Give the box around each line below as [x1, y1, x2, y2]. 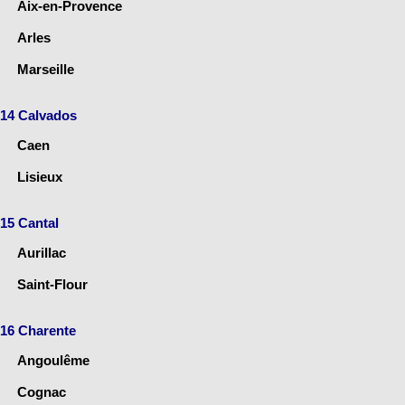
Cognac [17, 384, 66, 400]
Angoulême [17, 353, 89, 369]
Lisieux [17, 169, 62, 185]
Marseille [17, 61, 74, 78]
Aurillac [17, 245, 66, 261]
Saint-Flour [17, 277, 88, 293]
